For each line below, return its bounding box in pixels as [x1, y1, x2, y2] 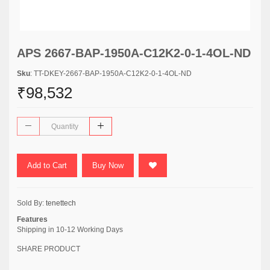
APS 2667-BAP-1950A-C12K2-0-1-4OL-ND [17, 46, 251, 60]
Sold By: [17, 199, 46, 207]
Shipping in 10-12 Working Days [17, 225, 123, 234]
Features [17, 215, 48, 224]
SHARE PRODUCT [17, 245, 80, 253]
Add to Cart [27, 161, 67, 170]
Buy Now [92, 161, 124, 170]
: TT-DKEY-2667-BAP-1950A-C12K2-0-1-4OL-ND [30, 69, 192, 78]
